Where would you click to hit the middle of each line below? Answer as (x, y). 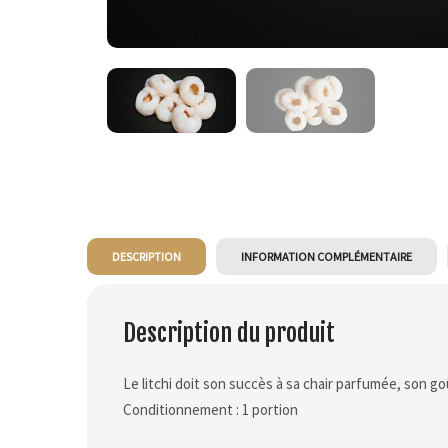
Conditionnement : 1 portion (210, 409)
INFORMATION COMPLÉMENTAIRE (326, 256)
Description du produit (229, 332)
